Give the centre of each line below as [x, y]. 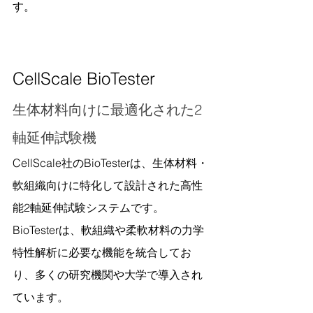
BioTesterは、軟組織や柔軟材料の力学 [108, 230]
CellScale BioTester [84, 79]
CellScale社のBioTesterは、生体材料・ [110, 163]
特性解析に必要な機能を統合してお [102, 252]
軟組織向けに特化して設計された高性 [108, 185]
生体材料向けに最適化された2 [107, 109]
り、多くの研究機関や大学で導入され [108, 275]
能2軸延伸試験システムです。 [88, 208]
